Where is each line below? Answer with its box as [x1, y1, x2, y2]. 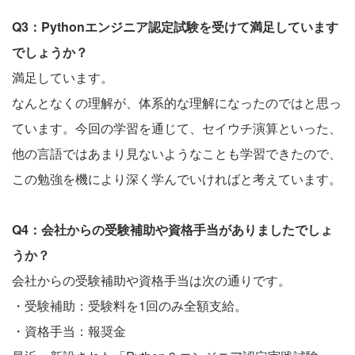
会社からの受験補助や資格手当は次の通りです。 [12, 270, 291, 289]
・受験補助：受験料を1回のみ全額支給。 [12, 296, 247, 315]
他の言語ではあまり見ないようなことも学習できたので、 [12, 143, 342, 162]
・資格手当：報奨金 [12, 321, 126, 340]
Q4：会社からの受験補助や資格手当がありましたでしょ [12, 219, 333, 239]
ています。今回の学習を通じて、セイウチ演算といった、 [12, 118, 342, 137]
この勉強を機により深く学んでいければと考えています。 [12, 169, 342, 188]
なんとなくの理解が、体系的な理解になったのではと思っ [12, 93, 342, 112]
